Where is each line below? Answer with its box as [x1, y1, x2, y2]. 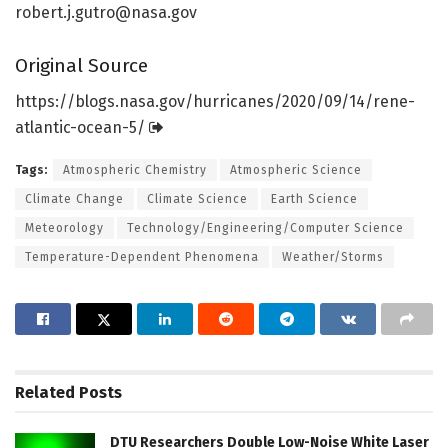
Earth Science [271, 192, 358, 207]
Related [15, 383, 75, 403]
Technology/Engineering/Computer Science [127, 221, 404, 236]
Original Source [15, 53, 148, 77]
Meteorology [25, 221, 104, 236]
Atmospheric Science [230, 163, 362, 178]
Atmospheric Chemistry [63, 163, 207, 178]
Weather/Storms [282, 250, 384, 265]
